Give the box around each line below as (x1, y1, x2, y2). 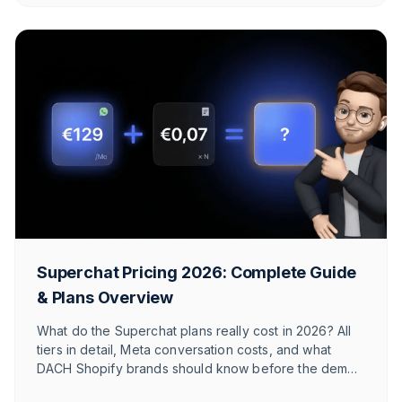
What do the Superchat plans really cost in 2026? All (37, 322, 352, 338)
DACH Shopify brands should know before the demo (37, 360, 356, 376)
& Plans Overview (37, 287, 174, 307)
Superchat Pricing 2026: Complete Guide (37, 262, 357, 282)
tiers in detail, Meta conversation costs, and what (37, 341, 331, 357)
